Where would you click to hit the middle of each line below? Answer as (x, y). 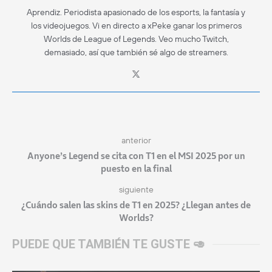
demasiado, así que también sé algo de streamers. (136, 52)
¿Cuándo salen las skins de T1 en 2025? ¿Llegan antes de (136, 205)
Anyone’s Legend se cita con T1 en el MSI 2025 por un (136, 155)
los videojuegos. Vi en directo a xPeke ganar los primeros (136, 25)
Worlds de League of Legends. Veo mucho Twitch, (136, 39)
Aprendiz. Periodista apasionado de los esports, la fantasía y (136, 12)
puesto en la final (136, 168)
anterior (136, 140)
